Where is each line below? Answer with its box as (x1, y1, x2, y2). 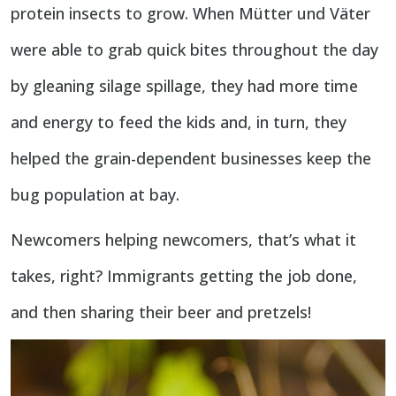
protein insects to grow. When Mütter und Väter (11, 3, 370, 25)
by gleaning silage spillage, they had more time (11, 75, 358, 97)
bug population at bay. (11, 184, 179, 206)
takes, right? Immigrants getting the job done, (11, 265, 357, 287)
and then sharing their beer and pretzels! (11, 301, 311, 324)
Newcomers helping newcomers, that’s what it (11, 229, 356, 251)
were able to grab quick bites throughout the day (11, 39, 378, 61)
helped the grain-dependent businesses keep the (11, 148, 371, 170)
